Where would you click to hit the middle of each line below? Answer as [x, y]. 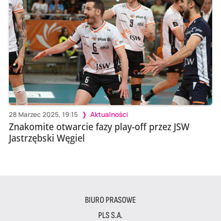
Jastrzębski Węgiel [47, 138]
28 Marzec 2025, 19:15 [43, 114]
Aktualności [109, 114]
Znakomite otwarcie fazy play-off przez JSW [99, 126]
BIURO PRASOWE [110, 200]
